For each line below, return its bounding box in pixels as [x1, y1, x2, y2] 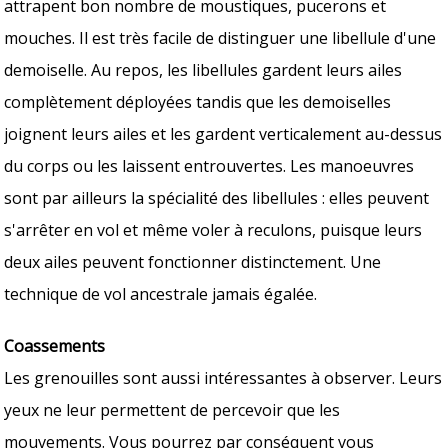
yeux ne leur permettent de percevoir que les [4, 398, 341, 421]
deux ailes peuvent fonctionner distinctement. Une [4, 250, 382, 273]
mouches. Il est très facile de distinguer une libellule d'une [4, 26, 437, 49]
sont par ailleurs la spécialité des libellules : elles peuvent [4, 186, 430, 209]
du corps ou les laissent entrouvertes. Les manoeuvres [4, 154, 415, 177]
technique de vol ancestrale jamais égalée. [4, 282, 318, 305]
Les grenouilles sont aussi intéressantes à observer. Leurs [4, 366, 443, 389]
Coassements [4, 334, 106, 357]
